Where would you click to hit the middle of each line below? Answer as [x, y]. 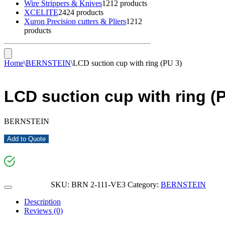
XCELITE [41, 12]
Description [42, 201]
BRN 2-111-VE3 [98, 184]
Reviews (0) [43, 210]
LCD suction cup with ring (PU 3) [127, 63]
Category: [144, 184]
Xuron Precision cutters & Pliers [75, 21]
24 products [85, 12]
